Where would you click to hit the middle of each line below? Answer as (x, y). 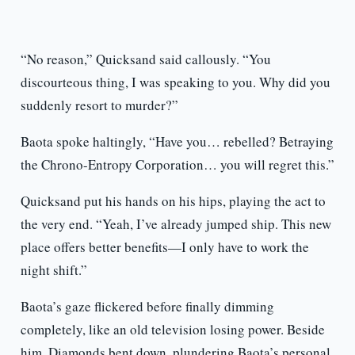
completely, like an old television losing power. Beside (172, 330)
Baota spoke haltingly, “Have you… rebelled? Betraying (177, 142)
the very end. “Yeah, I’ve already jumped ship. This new (176, 224)
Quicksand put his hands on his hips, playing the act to (173, 201)
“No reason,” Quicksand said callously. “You (145, 59)
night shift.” (53, 270)
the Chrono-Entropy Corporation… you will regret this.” (177, 165)
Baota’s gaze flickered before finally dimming (147, 307)
